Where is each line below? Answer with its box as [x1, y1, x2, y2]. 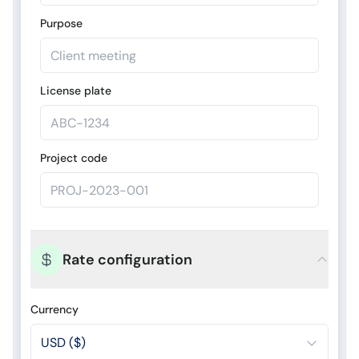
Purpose [40, 16, 83, 30]
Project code [40, 151, 107, 165]
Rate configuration [63, 250, 192, 269]
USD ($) [41, 334, 86, 351]
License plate [40, 83, 111, 98]
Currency [30, 302, 79, 317]
